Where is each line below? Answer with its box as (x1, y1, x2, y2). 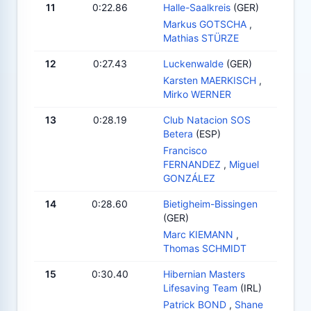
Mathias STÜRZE (163, 31, 239, 44)
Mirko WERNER (163, 87, 231, 100)
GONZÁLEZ (163, 171, 215, 184)
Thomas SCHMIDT (163, 242, 246, 254)
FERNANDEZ (163, 158, 221, 170)
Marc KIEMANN (163, 228, 233, 240)
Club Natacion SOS (163, 113, 251, 126)
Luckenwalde (163, 57, 224, 69)
